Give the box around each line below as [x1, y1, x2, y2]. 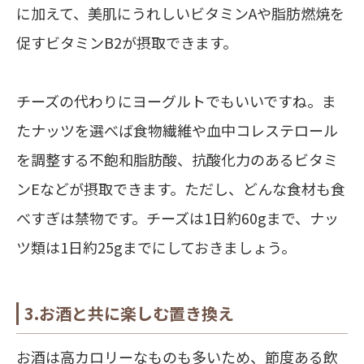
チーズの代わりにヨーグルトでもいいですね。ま [16, 90, 336, 112]
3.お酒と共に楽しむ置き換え [24, 301, 234, 326]
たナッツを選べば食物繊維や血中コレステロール [16, 119, 338, 141]
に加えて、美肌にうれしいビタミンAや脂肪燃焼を [16, 2, 344, 24]
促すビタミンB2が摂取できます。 [16, 32, 237, 54]
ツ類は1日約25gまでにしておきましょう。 [16, 236, 296, 258]
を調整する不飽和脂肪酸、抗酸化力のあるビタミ [16, 149, 338, 171]
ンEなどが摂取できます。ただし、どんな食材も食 [16, 178, 345, 200]
